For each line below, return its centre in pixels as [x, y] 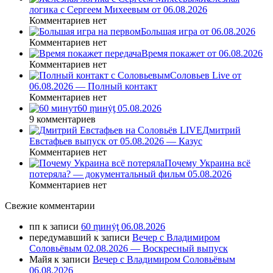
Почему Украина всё [207, 163]
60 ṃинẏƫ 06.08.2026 [123, 227]
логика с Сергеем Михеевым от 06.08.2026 [118, 10]
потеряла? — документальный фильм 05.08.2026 [130, 174]
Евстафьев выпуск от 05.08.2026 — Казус [116, 141]
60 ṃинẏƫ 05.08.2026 [119, 108]
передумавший [60, 238]
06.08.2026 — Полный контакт [93, 87]
